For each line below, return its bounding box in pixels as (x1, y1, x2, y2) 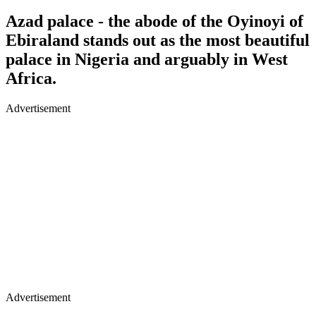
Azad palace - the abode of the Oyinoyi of (6, 11, 303, 30)
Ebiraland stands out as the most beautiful (6, 30, 310, 49)
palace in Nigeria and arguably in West (6, 49, 288, 68)
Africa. (6, 68, 56, 87)
